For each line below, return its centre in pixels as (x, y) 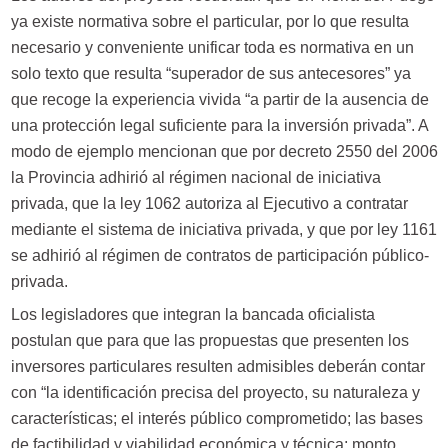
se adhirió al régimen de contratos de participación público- (219, 255)
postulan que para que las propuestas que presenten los (209, 340)
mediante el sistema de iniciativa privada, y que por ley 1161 (223, 229)
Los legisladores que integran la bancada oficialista (192, 314)
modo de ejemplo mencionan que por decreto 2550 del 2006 (224, 151)
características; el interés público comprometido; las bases (216, 418)
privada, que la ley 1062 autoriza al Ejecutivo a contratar (209, 203)
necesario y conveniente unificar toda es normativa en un (212, 47)
